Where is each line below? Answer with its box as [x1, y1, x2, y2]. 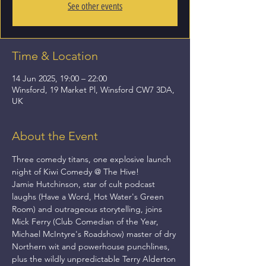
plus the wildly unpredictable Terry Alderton [12, 254, 178, 264]
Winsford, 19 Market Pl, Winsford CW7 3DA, [12, 84, 175, 95]
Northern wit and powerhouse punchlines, [12, 241, 172, 252]
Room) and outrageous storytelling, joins [12, 204, 164, 214]
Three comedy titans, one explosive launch [12, 154, 173, 164]
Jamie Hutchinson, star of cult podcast [12, 179, 157, 189]
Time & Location [12, 49, 98, 63]
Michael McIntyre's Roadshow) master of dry [12, 229, 178, 239]
